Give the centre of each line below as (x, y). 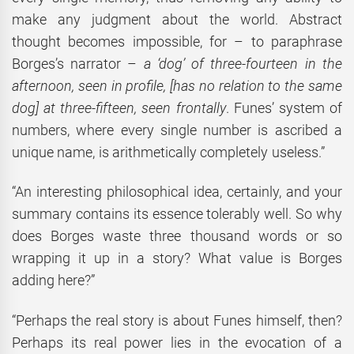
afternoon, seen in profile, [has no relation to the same (177, 85)
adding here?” (54, 281)
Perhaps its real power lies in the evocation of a (177, 342)
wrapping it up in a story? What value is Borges (177, 258)
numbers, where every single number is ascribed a (177, 130)
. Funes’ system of (284, 107)
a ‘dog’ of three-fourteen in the (243, 63)
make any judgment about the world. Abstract (177, 19)
